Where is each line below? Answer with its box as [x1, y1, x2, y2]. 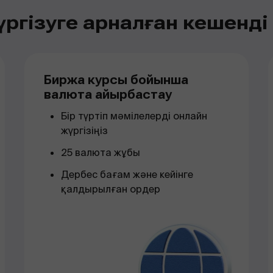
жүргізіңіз [61, 124, 108, 137]
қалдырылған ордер [61, 183, 160, 196]
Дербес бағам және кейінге [61, 168, 193, 181]
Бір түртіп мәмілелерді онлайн [61, 110, 207, 122]
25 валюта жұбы [61, 146, 140, 159]
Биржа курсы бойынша [44, 73, 188, 87]
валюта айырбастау [44, 87, 172, 102]
